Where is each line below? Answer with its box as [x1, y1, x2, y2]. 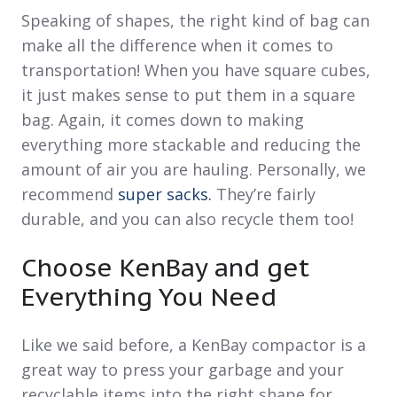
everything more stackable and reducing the [21, 134, 361, 156]
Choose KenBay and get [21, 251, 309, 284]
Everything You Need [21, 280, 276, 314]
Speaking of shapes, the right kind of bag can [21, 10, 370, 32]
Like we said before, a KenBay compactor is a [21, 334, 366, 356]
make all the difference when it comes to [21, 35, 333, 57]
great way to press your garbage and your [21, 359, 344, 381]
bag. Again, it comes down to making [21, 109, 304, 131]
